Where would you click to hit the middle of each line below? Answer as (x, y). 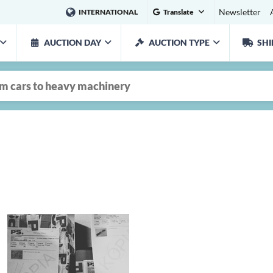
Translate (179, 12)
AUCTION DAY (73, 42)
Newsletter (240, 12)
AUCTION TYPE (179, 42)
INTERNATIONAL (108, 12)
